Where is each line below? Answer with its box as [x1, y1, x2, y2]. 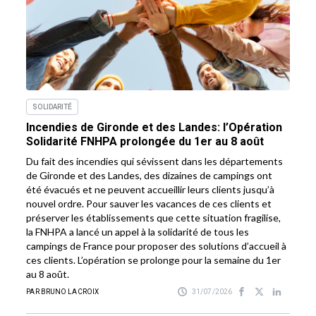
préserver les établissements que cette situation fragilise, [26, 212, 281, 224]
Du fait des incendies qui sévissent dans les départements [26, 155, 284, 168]
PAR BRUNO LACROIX [26, 288, 99, 296]
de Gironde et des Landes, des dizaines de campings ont [26, 169, 273, 182]
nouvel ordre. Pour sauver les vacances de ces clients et [26, 197, 272, 210]
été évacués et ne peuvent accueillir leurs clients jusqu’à [26, 183, 275, 196]
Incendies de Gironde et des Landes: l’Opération [26, 121, 283, 135]
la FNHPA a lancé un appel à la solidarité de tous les [26, 226, 250, 238]
